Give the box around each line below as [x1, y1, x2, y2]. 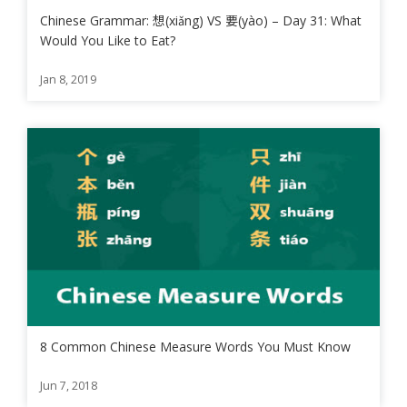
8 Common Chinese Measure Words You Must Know [40, 338, 351, 356]
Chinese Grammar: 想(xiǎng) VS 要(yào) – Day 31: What [40, 11, 362, 29]
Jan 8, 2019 [40, 71, 96, 87]
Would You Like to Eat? [40, 31, 175, 49]
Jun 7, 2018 [40, 378, 97, 394]
